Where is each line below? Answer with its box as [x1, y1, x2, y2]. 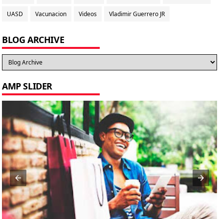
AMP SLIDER [2, 80, 52, 92]
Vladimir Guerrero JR [109, 9, 165, 18]
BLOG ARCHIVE [2, 33, 65, 45]
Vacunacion [35, 9, 66, 18]
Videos [79, 9, 97, 18]
